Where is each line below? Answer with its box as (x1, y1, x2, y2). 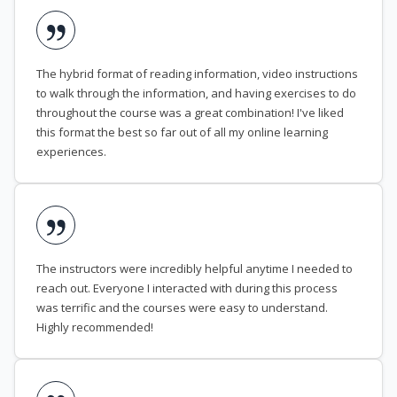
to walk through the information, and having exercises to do (36, 85, 356, 102)
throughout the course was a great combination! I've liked (36, 105, 344, 121)
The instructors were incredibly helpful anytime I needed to (36, 261, 353, 277)
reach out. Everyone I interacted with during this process (36, 280, 338, 297)
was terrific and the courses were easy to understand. (36, 300, 328, 316)
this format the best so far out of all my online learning (36, 124, 328, 141)
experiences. (36, 144, 106, 160)
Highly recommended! (36, 319, 153, 336)
